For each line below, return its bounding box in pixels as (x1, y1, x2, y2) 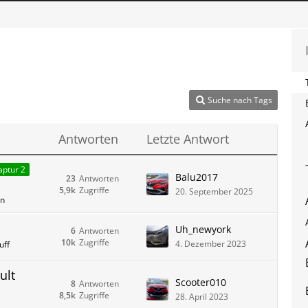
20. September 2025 (175, 185, 253, 197)
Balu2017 (175, 170, 218, 184)
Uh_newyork (175, 223, 231, 236)
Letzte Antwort (146, 131, 229, 147)
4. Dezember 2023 (175, 238, 246, 250)
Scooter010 (175, 275, 226, 289)
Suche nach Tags (208, 94, 272, 106)
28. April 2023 (175, 290, 228, 302)
